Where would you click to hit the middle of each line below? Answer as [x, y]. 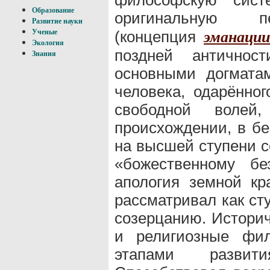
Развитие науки [57, 21]
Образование [53, 10]
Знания [44, 54]
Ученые [45, 32]
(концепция [159, 36]
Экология [48, 43]
